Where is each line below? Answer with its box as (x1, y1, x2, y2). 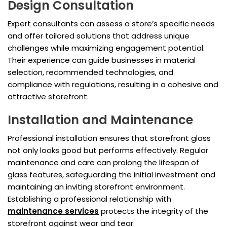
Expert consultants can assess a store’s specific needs (8, 18, 215, 29)
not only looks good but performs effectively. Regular (8, 145, 208, 156)
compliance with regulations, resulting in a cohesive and (8, 79, 218, 90)
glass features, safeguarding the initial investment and (8, 169, 215, 180)
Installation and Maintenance (8, 111, 193, 129)
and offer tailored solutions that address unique (8, 30, 190, 42)
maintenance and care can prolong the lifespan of (8, 157, 199, 168)
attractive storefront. (8, 91, 89, 102)
